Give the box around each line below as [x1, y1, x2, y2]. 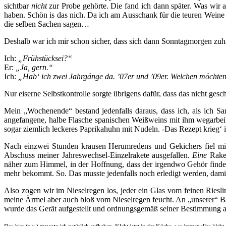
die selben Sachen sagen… [4, 19, 89, 28]
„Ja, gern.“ [16, 63, 53, 72]
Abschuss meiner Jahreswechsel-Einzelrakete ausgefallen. [4, 150, 193, 159]
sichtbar [4, 1, 29, 10]
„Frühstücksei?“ [18, 53, 72, 63]
